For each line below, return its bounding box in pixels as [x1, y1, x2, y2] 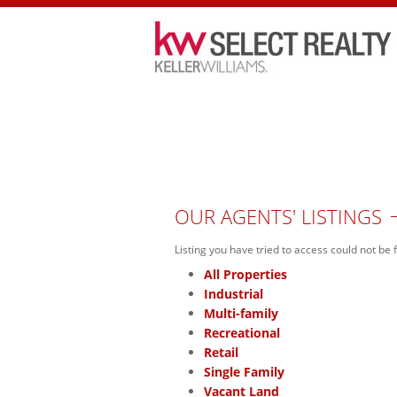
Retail [204, 344, 238, 362]
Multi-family [204, 305, 278, 323]
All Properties [204, 266, 287, 284]
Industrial [204, 285, 263, 303]
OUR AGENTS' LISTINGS [175, 202, 382, 230]
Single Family [204, 363, 284, 381]
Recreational [204, 324, 280, 342]
